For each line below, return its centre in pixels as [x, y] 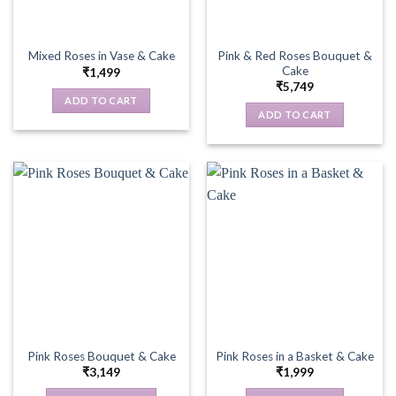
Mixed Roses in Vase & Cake [101, 56]
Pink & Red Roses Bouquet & [295, 55]
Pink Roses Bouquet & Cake [101, 356]
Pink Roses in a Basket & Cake [295, 356]
